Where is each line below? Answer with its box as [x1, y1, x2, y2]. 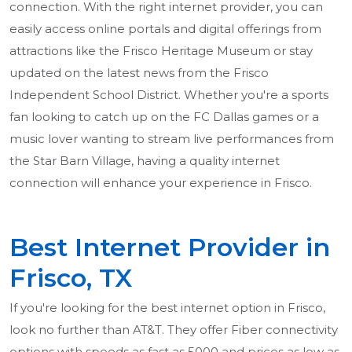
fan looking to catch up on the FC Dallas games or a [9, 109, 319, 125]
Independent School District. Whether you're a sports [9, 87, 328, 103]
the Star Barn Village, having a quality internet [9, 153, 280, 169]
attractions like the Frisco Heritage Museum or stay [9, 43, 313, 59]
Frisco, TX [9, 262, 132, 294]
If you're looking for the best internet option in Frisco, [9, 300, 325, 316]
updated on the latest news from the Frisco [9, 65, 269, 81]
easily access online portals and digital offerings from [9, 21, 321, 37]
